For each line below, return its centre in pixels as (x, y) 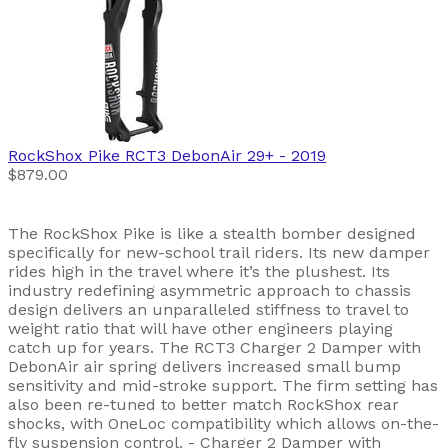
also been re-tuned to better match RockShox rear (203, 405)
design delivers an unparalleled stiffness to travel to (208, 310)
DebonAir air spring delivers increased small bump (204, 367)
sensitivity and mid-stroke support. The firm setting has (223, 386)
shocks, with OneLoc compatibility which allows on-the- (223, 424)
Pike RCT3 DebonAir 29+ (181, 156)
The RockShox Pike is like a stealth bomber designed (212, 234)
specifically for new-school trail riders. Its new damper (219, 253)
